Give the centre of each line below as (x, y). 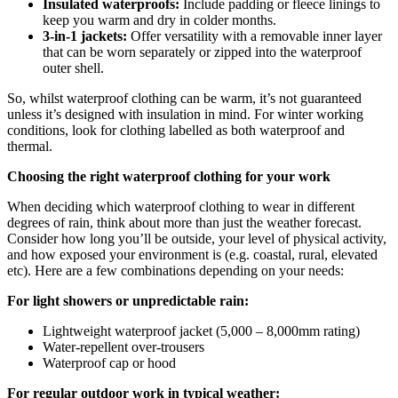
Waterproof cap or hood (109, 362)
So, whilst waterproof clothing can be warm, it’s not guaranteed (184, 98)
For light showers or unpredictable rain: (128, 300)
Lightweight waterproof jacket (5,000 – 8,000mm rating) (201, 330)
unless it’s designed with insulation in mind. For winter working (185, 114)
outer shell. (73, 68)
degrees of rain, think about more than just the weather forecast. (184, 222)
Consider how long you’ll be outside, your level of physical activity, (197, 238)
